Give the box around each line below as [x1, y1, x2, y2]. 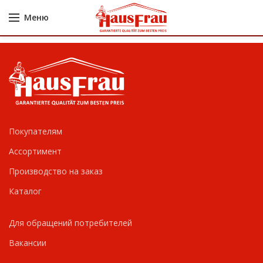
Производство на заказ [9, 166, 103, 177]
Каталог [9, 186, 42, 197]
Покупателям [9, 126, 62, 137]
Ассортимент [9, 146, 62, 157]
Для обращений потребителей [9, 217, 132, 228]
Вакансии [9, 237, 46, 248]
